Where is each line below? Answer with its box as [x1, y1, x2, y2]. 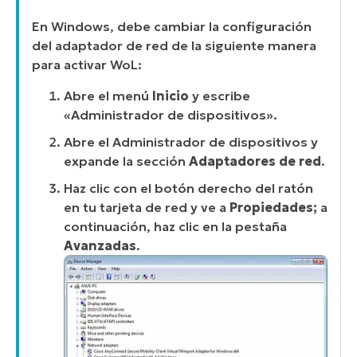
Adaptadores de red [189, 152, 321, 169]
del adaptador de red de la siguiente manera [32, 37, 316, 54]
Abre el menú [64, 87, 152, 104]
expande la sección [64, 152, 189, 169]
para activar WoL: [32, 57, 142, 73]
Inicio [152, 87, 189, 104]
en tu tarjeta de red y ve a [64, 198, 229, 215]
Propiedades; [229, 198, 317, 215]
